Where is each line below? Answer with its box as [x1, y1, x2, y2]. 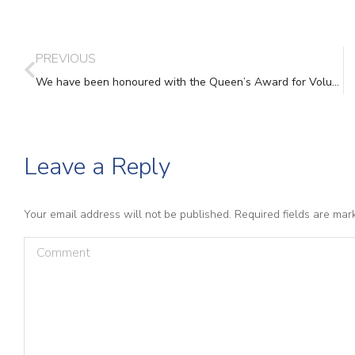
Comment [24, 239, 86, 259]
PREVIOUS [36, 50, 96, 68]
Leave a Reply [24, 151, 170, 184]
